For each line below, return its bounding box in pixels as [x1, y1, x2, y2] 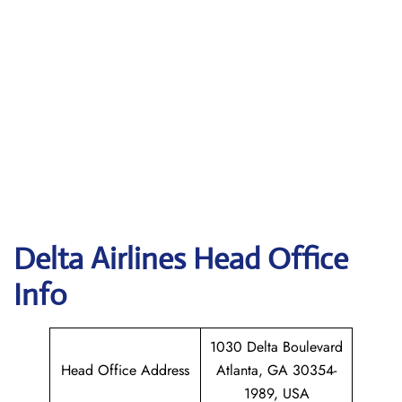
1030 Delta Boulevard [210, 336, 343, 357]
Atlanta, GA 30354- [216, 360, 336, 380]
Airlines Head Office [91, 240, 348, 277]
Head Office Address [61, 360, 189, 380]
